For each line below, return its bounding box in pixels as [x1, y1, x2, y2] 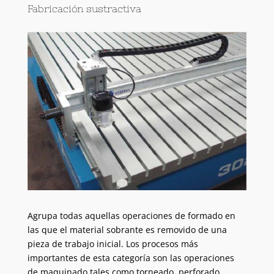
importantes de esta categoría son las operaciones [27, 251, 234, 264]
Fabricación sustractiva [27, 3, 141, 15]
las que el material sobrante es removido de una [27, 223, 227, 235]
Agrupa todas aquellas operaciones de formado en [27, 209, 235, 221]
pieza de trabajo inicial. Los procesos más [27, 237, 198, 250]
